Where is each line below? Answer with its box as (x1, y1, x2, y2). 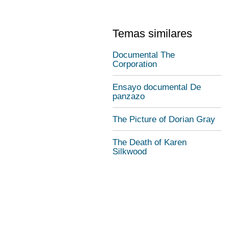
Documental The (112, 50, 175, 60)
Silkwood (112, 147, 147, 156)
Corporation (112, 59, 157, 69)
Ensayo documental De (112, 82, 201, 92)
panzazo (112, 91, 145, 101)
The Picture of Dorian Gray (112, 114, 215, 124)
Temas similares (112, 27, 192, 40)
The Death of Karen (112, 138, 187, 147)
